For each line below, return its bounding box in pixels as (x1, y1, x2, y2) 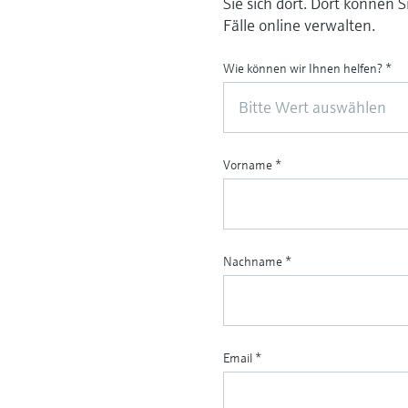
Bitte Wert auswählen (239, 96, 387, 117)
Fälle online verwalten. (223, 14, 376, 36)
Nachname (223, 252, 286, 270)
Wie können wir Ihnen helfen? (223, 59, 386, 76)
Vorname (223, 156, 276, 173)
